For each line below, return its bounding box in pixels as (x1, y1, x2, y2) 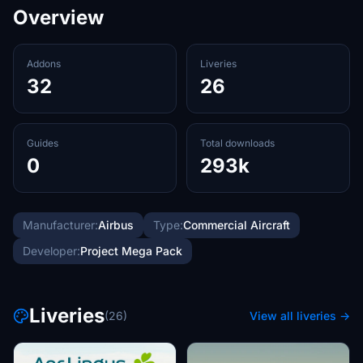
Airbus (98, 218, 134, 232)
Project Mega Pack (80, 244, 182, 258)
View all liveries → (250, 309, 350, 322)
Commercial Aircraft (183, 218, 290, 232)
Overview (13, 6, 104, 29)
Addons (27, 58, 61, 70)
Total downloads (200, 137, 275, 149)
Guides (27, 137, 58, 149)
